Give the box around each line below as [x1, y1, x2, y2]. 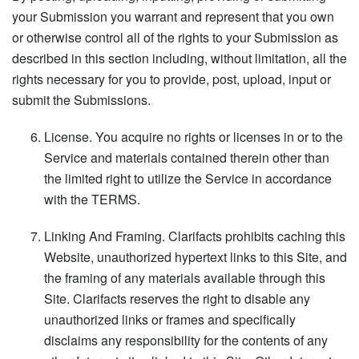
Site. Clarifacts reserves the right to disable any [44, 288, 310, 308]
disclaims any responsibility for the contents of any [44, 330, 328, 349]
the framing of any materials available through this [44, 268, 325, 287]
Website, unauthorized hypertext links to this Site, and [44, 247, 347, 266]
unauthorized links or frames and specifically [44, 309, 296, 329]
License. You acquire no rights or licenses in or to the [44, 127, 343, 146]
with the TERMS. [44, 189, 140, 208]
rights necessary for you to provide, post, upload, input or [12, 69, 331, 88]
